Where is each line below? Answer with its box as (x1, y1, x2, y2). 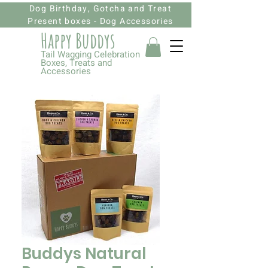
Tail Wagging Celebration (41, 48, 140, 61)
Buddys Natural (22, 243, 146, 264)
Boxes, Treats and (41, 56, 112, 69)
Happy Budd (41, 27, 104, 54)
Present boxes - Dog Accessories (28, 15, 173, 28)
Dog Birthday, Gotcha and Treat (29, 2, 172, 15)
